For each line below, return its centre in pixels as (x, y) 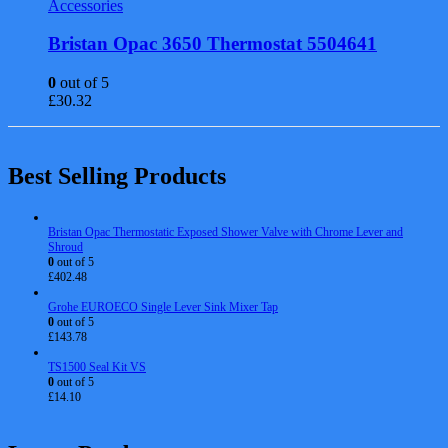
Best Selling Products (117, 175)
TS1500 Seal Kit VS (97, 366)
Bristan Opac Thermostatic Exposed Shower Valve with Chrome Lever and (225, 231)
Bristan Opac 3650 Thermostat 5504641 (212, 44)
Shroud (65, 246)
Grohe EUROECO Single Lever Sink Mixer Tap (163, 306)
